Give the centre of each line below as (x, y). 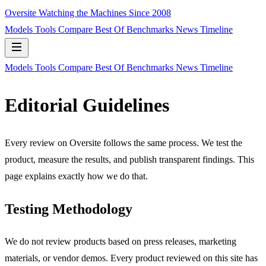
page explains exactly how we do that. (76, 176)
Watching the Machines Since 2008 (105, 13)
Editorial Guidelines (87, 105)
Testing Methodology (69, 209)
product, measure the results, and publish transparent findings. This (129, 159)
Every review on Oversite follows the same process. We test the (123, 142)
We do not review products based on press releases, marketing (121, 241)
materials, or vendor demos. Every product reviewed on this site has (131, 258)
